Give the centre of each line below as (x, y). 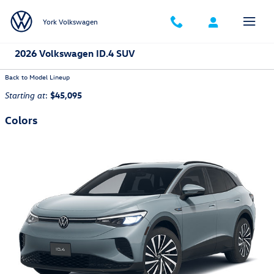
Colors (21, 120)
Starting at (25, 95)
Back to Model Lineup (37, 77)
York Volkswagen (70, 21)
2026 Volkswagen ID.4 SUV (75, 53)
